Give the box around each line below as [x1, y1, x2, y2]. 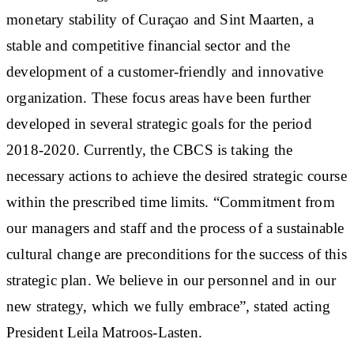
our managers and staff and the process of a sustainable [6, 219, 345, 236]
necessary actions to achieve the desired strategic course [6, 167, 347, 184]
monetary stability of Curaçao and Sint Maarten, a [6, 10, 314, 28]
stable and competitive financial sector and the [6, 36, 290, 54]
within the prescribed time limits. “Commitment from [6, 193, 335, 210]
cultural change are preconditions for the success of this [6, 245, 347, 262]
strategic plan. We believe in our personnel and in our [6, 271, 337, 288]
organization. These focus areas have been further [6, 88, 311, 106]
